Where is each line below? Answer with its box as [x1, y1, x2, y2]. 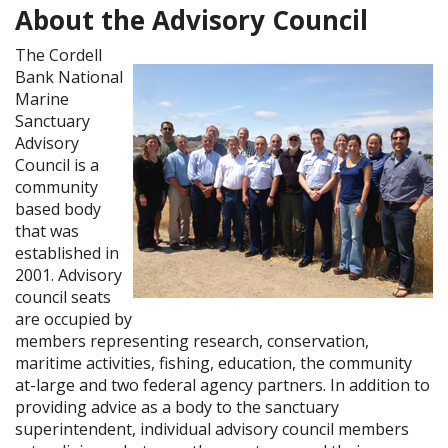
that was [15, 220, 79, 242]
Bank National [15, 66, 123, 88]
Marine [15, 88, 69, 110]
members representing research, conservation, [15, 330, 369, 352]
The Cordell [15, 44, 102, 66]
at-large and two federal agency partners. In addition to [15, 374, 430, 396]
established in [15, 242, 119, 264]
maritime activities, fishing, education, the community [15, 352, 412, 374]
